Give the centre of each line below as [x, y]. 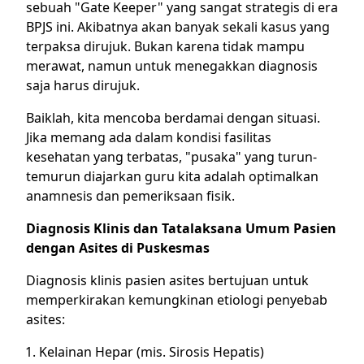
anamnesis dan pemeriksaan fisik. [130, 196]
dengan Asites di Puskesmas [118, 248]
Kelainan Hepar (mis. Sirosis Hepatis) [152, 352]
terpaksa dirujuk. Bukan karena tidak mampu [165, 46]
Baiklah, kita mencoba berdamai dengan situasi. [173, 118]
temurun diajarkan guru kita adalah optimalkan [172, 176]
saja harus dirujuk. [83, 85]
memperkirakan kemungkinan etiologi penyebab [177, 300]
